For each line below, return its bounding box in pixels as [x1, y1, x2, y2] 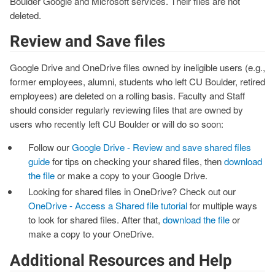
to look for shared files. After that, [28, 213, 163, 227]
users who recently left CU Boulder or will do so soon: [10, 117, 223, 131]
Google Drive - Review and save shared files [72, 141, 252, 154]
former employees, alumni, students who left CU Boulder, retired [10, 75, 265, 88]
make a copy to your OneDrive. [28, 227, 157, 241]
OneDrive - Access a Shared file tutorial [28, 199, 188, 212]
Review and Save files [10, 32, 169, 51]
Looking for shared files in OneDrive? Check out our [28, 185, 236, 198]
